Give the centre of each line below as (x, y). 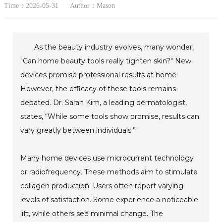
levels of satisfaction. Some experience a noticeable (110, 199)
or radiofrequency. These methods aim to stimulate (109, 172)
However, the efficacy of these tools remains (98, 88)
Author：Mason (92, 5)
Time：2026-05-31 (31, 5)
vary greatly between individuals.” (78, 130)
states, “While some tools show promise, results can (110, 116)
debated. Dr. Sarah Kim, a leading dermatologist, (104, 102)
